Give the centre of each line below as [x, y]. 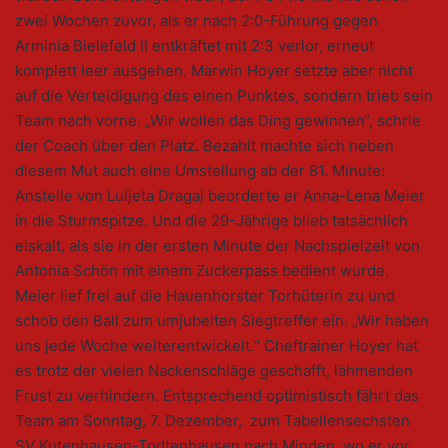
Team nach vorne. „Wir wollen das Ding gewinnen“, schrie [218, 121]
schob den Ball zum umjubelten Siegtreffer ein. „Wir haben [222, 321]
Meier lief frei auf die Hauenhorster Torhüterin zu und [205, 296]
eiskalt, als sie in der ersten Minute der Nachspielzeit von [217, 246]
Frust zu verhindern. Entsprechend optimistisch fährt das [217, 396]
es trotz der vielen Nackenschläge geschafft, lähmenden [214, 371]
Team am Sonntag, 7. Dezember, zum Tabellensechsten [212, 421]
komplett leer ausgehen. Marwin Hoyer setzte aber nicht [214, 71]
